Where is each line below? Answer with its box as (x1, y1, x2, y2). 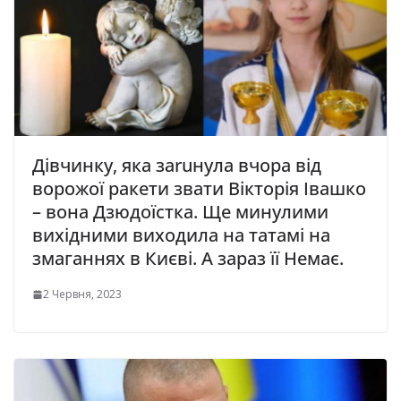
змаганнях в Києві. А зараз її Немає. (32, 246, 344, 271)
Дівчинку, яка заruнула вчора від (32, 153, 321, 178)
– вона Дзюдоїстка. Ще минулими (32, 200, 328, 225)
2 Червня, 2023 (43, 286, 122, 303)
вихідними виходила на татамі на (32, 223, 330, 248)
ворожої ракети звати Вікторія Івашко (32, 176, 366, 201)
